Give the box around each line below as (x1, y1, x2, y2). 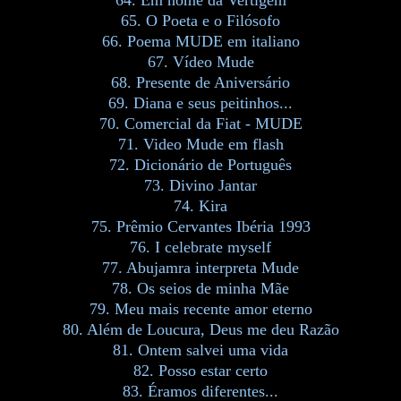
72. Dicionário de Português (109, 155, 292, 174)
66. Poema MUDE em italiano (101, 31, 300, 50)
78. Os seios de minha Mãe (112, 278, 289, 297)
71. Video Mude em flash (117, 134, 284, 153)
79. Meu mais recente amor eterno (89, 299, 312, 318)
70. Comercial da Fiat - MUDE (98, 114, 303, 132)
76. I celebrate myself (130, 237, 271, 256)
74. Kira (174, 196, 227, 215)
